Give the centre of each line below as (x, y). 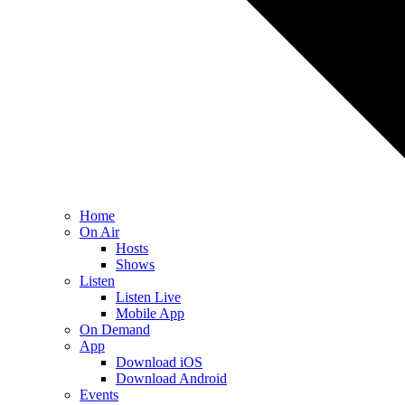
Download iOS (159, 362)
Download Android (171, 378)
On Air (99, 232)
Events (99, 395)
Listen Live (148, 297)
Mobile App (150, 313)
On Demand (115, 330)
